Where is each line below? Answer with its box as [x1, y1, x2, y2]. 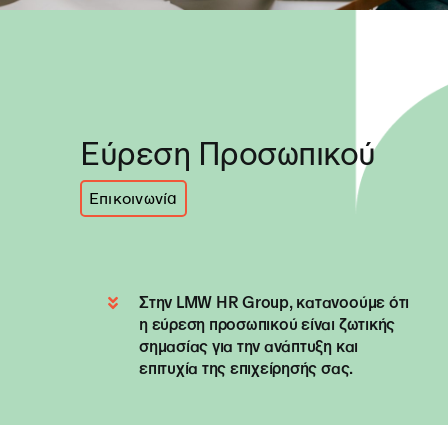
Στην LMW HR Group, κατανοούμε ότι [138, 293, 410, 312]
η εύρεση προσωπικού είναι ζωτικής [138, 315, 396, 334]
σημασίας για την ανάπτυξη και [138, 337, 359, 356]
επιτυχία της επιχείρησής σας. [138, 359, 354, 378]
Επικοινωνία [88, 189, 178, 208]
